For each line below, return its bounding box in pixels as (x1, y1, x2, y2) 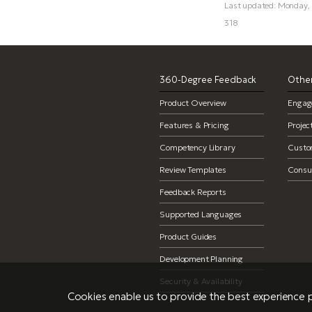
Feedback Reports (159, 187, 226, 197)
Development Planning (159, 253, 244, 264)
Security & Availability (159, 276, 242, 286)
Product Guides (159, 231, 217, 242)
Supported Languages (159, 209, 242, 219)
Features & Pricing (159, 120, 229, 130)
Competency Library (159, 142, 235, 153)
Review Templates (159, 164, 226, 175)
